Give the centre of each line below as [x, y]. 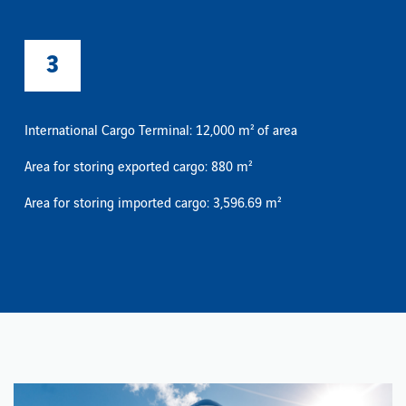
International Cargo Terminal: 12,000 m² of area [161, 132]
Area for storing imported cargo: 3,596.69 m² [153, 204]
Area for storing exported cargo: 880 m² [138, 168]
